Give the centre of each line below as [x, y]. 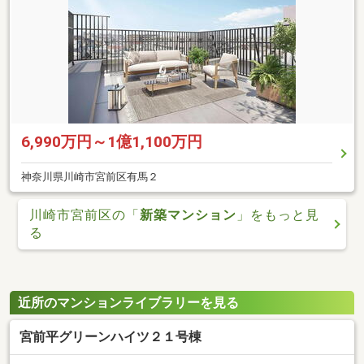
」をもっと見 [278, 214]
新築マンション [188, 214]
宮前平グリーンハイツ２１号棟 [110, 336]
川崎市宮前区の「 [84, 214]
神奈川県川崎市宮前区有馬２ [90, 177]
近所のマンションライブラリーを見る [128, 303]
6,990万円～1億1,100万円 [112, 142]
